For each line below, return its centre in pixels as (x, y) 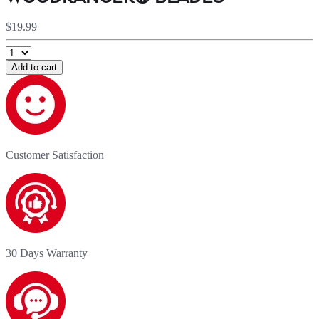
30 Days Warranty (47, 253)
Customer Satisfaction (55, 155)
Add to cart (34, 67)
